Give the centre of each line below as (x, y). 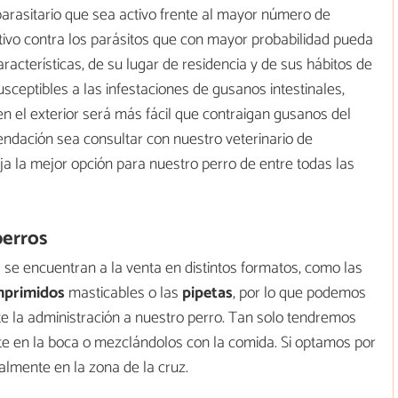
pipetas (207, 293)
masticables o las (123, 293)
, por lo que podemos (299, 293)
